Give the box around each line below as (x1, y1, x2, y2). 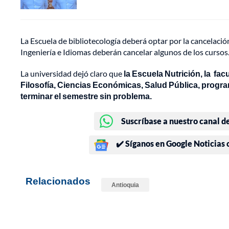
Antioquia (111, 181, 139, 189)
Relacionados (26, 175, 90, 187)
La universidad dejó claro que (20, 68, 122, 79)
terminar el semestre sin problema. (20, 91, 152, 101)
